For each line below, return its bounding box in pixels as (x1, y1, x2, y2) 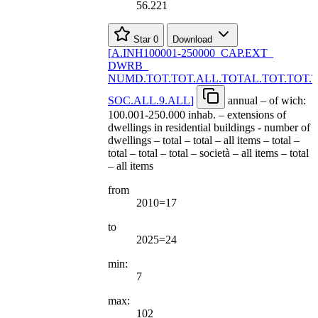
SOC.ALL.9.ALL (108, 94, 190, 106)
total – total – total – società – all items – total (108, 146, 309, 159)
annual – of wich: (228, 94, 306, 106)
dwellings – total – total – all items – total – (108, 133, 300, 146)
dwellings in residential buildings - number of (108, 121, 310, 133)
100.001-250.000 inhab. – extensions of (108, 108, 286, 121)
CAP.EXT (221, 46, 268, 59)
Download (172, 33, 215, 45)
